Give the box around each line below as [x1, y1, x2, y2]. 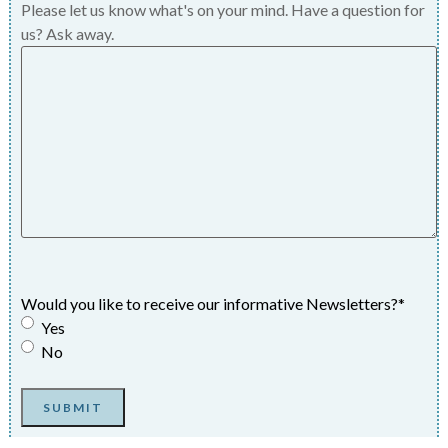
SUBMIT [42, 400, 103, 416]
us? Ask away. [20, 24, 114, 44]
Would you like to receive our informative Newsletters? [20, 294, 398, 314]
